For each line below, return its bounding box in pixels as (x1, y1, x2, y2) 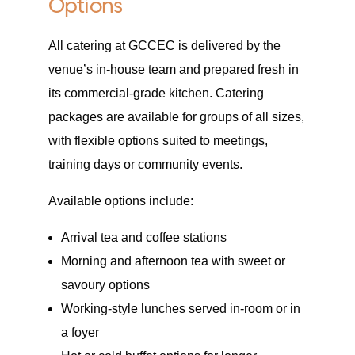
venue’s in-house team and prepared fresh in (48, 63, 299, 77)
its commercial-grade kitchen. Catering (48, 86, 264, 101)
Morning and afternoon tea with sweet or (60, 254, 285, 269)
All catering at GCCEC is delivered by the (48, 39, 281, 53)
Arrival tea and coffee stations (60, 231, 227, 245)
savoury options (60, 278, 150, 292)
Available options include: (48, 194, 193, 208)
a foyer (60, 326, 99, 340)
